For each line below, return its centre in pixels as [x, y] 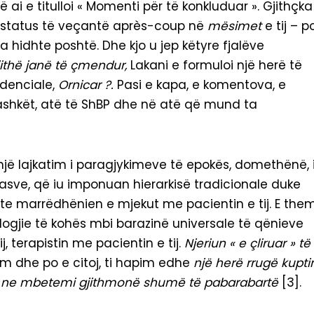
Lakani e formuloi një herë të [214, 66]
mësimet [236, 26]
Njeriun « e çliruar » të [247, 244]
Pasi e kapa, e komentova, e [200, 85]
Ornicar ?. [86, 85]
